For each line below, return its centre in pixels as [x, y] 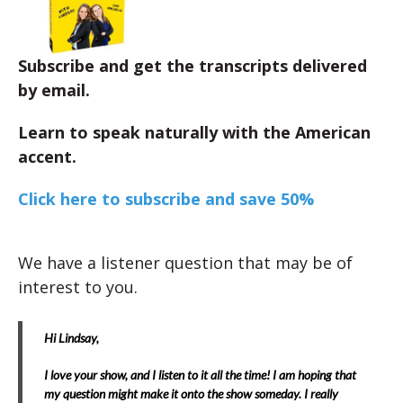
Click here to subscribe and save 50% [166, 198]
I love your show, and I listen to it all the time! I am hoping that [200, 374]
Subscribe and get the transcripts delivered [193, 65]
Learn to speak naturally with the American [194, 132]
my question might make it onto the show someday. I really [191, 393]
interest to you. [78, 287]
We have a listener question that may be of [185, 262]
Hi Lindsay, [72, 337]
